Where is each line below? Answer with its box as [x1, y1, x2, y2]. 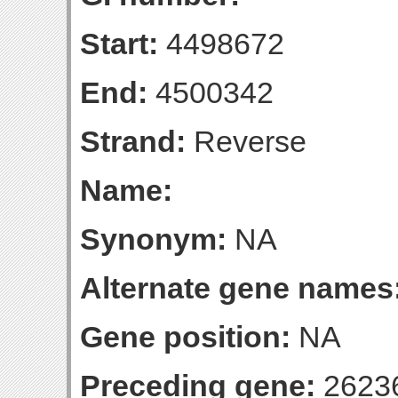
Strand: [80, 124, 186, 158]
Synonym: [80, 222, 227, 256]
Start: [80, 27, 158, 60]
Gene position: [80, 320, 291, 354]
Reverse [186, 124, 306, 158]
